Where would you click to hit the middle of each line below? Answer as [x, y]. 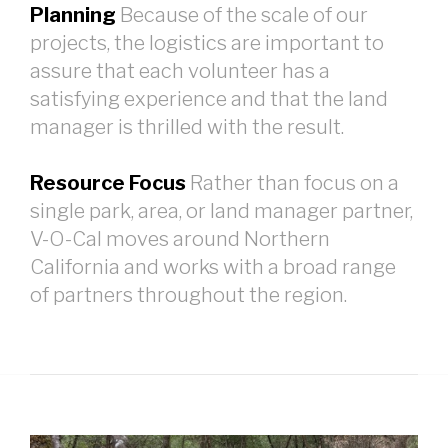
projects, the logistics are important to [207, 42]
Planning [73, 14]
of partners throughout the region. [188, 294]
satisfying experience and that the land [209, 98]
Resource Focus [108, 182]
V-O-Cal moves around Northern [180, 238]
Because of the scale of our [242, 14]
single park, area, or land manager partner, [221, 210]
